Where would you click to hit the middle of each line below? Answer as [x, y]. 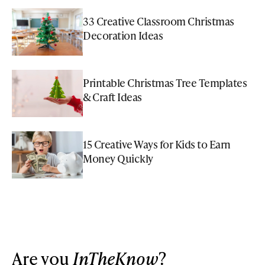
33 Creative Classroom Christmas [159, 21]
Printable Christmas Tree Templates [165, 82]
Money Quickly [118, 158]
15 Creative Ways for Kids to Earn [157, 144]
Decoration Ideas [123, 35]
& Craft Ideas [112, 96]
